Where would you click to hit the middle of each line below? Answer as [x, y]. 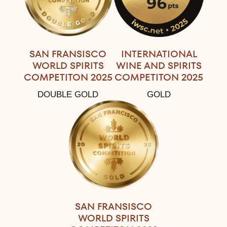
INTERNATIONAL [159, 54]
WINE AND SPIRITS [159, 65]
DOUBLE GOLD [68, 94]
